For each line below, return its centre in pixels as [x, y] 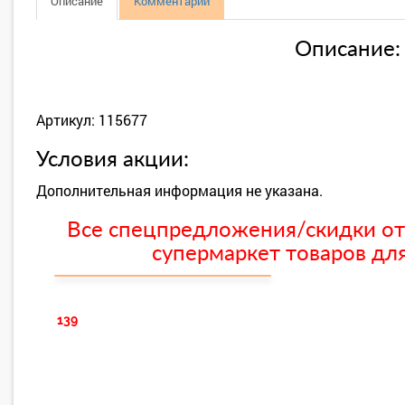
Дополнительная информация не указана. [179, 190]
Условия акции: [113, 160]
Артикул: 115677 [92, 120]
